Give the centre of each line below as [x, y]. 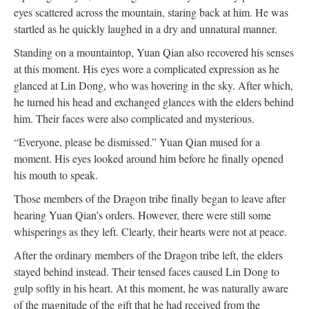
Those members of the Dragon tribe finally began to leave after [150, 198]
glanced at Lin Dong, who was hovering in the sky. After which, [153, 85]
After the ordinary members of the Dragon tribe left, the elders [148, 255]
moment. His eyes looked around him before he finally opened [149, 158]
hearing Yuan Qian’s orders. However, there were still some [142, 215]
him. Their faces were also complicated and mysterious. [134, 118]
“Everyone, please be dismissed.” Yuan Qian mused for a [137, 142]
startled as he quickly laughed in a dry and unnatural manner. [146, 29]
